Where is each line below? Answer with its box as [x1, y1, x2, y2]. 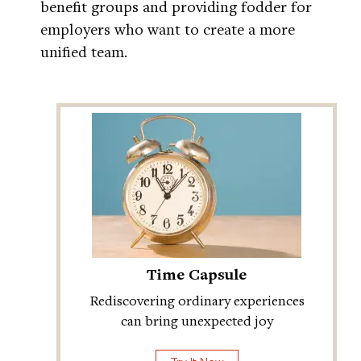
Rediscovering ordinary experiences [89, 291, 305, 310]
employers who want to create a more [40, 19, 295, 39]
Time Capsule [147, 263, 247, 285]
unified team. [40, 41, 137, 62]
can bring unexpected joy [120, 311, 273, 330]
